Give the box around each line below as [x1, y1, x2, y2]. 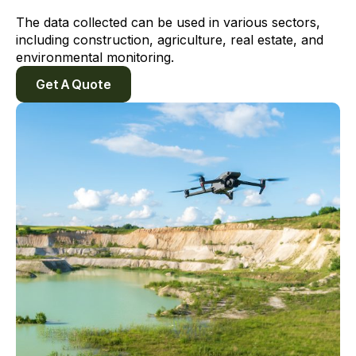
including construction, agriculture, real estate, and [16, 32, 323, 48]
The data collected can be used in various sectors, [16, 14, 320, 30]
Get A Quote [36, 76, 111, 92]
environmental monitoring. [16, 49, 174, 65]
